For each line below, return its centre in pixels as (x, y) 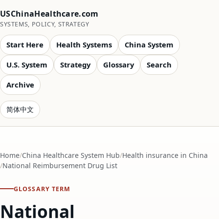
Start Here (25, 44)
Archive (20, 85)
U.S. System (27, 65)
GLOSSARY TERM (42, 189)
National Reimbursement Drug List (60, 165)
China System (149, 44)
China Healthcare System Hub (71, 155)
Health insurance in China (165, 155)
